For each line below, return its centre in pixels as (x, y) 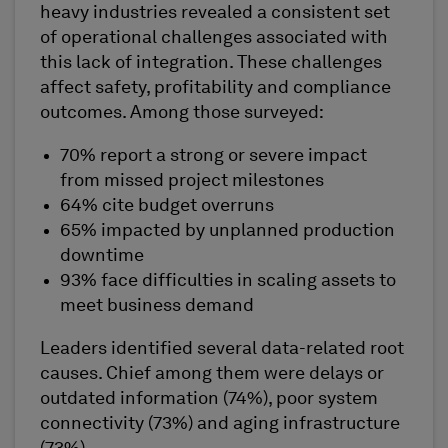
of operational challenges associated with (214, 38)
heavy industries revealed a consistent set (215, 13)
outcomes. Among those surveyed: (182, 113)
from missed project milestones (192, 181)
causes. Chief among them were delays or (212, 374)
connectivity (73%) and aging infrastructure (220, 424)
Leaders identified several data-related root (222, 349)
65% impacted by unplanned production (227, 231)
